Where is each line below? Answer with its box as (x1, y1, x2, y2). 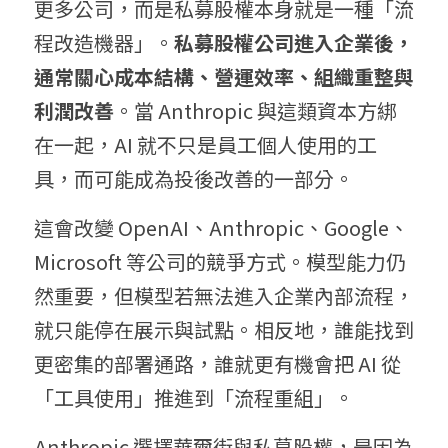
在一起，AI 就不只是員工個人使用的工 (34, 130, 377, 160)
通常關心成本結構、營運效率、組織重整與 (34, 62, 414, 92)
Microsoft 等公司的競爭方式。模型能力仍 (34, 247, 406, 277)
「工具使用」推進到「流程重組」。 (34, 383, 354, 413)
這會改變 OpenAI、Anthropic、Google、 (34, 213, 409, 243)
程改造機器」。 (34, 28, 174, 58)
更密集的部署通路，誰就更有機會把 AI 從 (34, 349, 401, 379)
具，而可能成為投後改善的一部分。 (34, 164, 354, 194)
